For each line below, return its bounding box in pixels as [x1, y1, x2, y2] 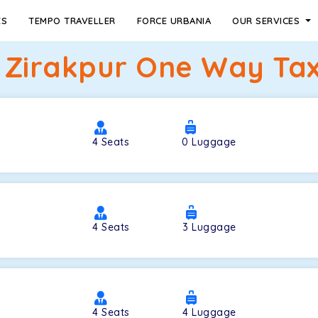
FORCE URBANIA [136, 15, 212, 26]
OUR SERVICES [232, 15, 303, 26]
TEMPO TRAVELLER [28, 15, 116, 26]
